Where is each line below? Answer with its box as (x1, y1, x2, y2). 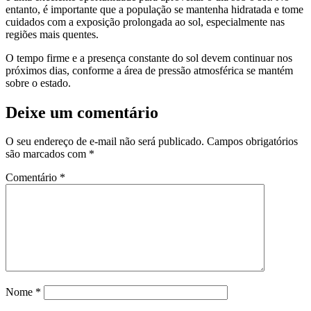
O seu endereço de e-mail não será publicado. (6, 135, 204, 148)
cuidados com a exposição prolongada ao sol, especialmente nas (6, 15, 285, 28)
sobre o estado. (6, 76, 71, 89)
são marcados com (6, 148, 89, 160)
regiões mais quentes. (6, 28, 99, 40)
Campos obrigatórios (207, 135, 298, 148)
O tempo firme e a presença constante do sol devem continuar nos (6, 51, 292, 64)
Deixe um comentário (6, 103, 158, 121)
